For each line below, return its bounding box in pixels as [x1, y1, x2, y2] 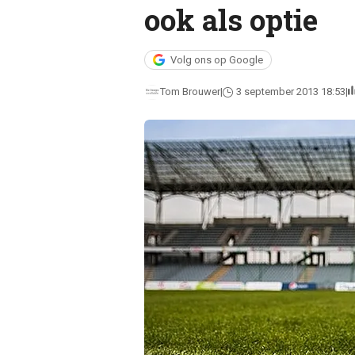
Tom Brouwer [159, 86, 220, 97]
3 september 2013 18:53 [235, 86, 345, 97]
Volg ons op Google [170, 54, 263, 66]
